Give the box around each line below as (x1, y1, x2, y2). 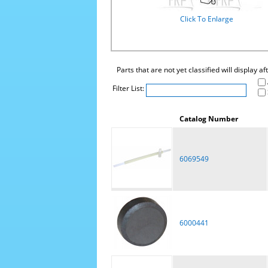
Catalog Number (179, 114, 238, 124)
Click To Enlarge (180, 14, 233, 24)
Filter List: (112, 83, 146, 93)
